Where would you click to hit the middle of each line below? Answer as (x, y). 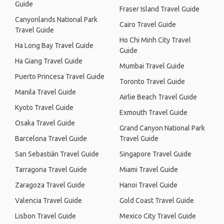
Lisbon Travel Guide (45, 216)
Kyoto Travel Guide (44, 107)
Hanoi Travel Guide (148, 185)
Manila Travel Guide (45, 92)
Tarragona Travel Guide (51, 169)
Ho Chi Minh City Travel (155, 40)
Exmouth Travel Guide (153, 112)
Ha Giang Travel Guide (49, 61)
